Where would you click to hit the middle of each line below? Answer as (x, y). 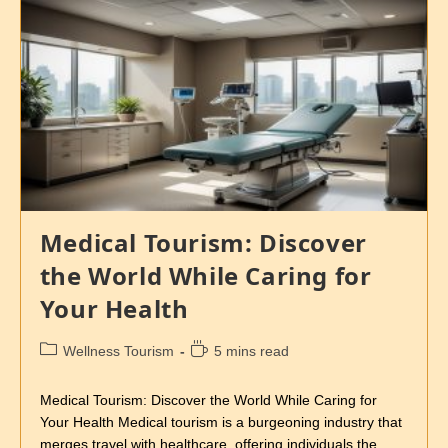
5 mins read (251, 351)
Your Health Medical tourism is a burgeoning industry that (220, 422)
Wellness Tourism (118, 351)
